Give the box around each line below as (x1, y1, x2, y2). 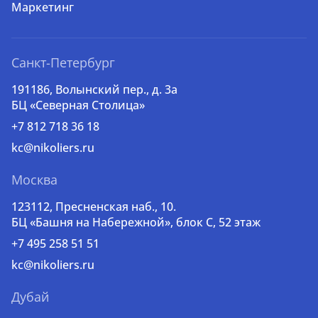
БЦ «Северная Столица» (11, 97, 145, 113)
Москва (11, 171, 57, 188)
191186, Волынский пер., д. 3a (11, 82, 177, 97)
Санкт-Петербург (11, 54, 115, 71)
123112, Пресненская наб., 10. (11, 199, 176, 214)
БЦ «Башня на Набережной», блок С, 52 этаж (11, 214, 261, 230)
